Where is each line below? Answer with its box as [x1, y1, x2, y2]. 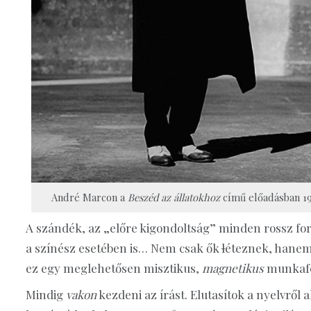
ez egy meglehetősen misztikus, [26, 260, 202, 276]
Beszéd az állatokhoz [127, 190, 220, 204]
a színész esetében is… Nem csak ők [26, 240, 221, 256]
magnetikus [202, 260, 264, 276]
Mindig [26, 286, 66, 302]
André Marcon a [51, 190, 128, 204]
